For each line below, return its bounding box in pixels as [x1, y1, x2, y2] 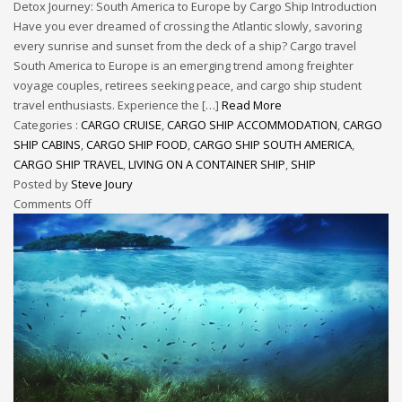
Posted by [13, 176, 71, 193]
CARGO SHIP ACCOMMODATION [167, 117, 337, 134]
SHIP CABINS [13, 136, 81, 153]
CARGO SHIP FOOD [86, 136, 188, 153]
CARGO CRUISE [81, 117, 162, 134]
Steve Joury [71, 176, 133, 193]
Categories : [13, 117, 81, 134]
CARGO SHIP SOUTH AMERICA [193, 136, 352, 153]
